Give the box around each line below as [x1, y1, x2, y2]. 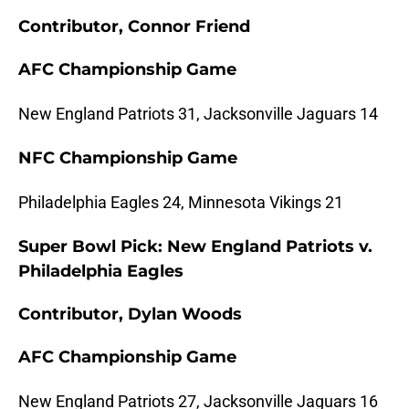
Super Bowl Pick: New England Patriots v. [18, 236, 372, 257]
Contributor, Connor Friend [18, 16, 250, 37]
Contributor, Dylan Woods [18, 304, 242, 325]
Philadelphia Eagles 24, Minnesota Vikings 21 [18, 193, 343, 213]
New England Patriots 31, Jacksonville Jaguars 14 [18, 104, 378, 124]
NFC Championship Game [18, 148, 237, 169]
